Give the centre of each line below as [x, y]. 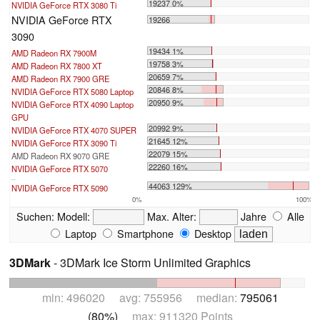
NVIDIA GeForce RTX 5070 [60, 169]
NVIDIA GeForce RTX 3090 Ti [64, 143]
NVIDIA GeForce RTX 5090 [60, 188]
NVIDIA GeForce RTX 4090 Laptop [72, 105]
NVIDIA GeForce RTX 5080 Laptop [72, 92]
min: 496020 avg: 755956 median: [141, 298]
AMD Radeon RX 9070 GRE [60, 156]
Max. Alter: [171, 216]
